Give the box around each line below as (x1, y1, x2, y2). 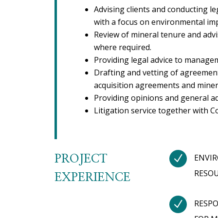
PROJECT (54, 153, 108, 165)
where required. (93, 41, 151, 53)
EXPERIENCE (54, 172, 130, 184)
